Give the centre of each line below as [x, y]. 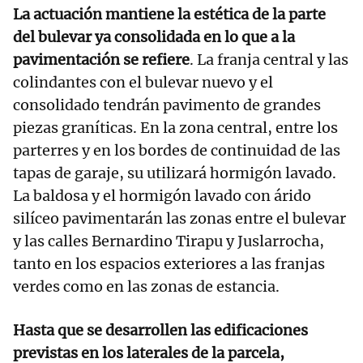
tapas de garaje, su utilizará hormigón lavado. [175, 173]
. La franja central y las [269, 60]
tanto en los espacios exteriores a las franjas [169, 264]
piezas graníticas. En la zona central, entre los [175, 128]
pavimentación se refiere [101, 60]
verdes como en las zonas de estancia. [146, 287]
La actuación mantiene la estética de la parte [169, 15]
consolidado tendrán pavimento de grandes [167, 105]
